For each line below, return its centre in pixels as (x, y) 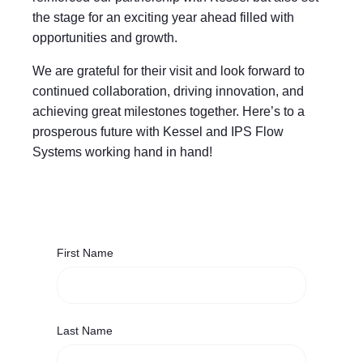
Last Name (85, 331)
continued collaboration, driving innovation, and (168, 92)
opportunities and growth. (105, 38)
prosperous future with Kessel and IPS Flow (158, 132)
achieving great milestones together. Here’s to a (169, 112)
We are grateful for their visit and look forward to (169, 71)
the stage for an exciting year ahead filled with (163, 18)
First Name (85, 253)
